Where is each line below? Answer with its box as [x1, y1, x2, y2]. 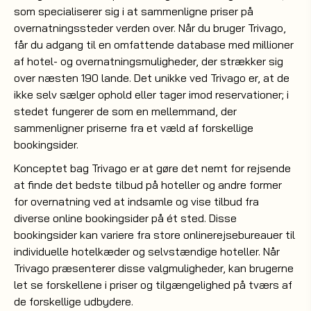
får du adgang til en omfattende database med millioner [14, 37, 294, 51]
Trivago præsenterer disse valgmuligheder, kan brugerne [14, 261, 294, 275]
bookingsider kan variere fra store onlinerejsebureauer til [14, 228, 295, 242]
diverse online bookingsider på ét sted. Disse [14, 211, 237, 225]
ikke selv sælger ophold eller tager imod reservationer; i [14, 87, 289, 101]
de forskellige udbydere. [14, 294, 133, 308]
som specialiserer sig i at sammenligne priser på [14, 4, 253, 18]
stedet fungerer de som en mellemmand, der [14, 104, 237, 118]
